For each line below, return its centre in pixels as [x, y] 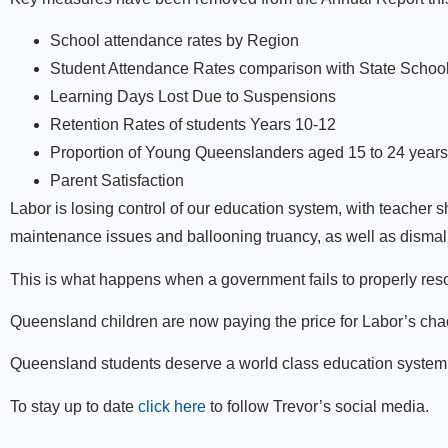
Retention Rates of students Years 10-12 [193, 125]
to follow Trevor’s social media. [317, 406]
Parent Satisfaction [117, 181]
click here [172, 406]
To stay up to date [74, 406]
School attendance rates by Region [174, 41]
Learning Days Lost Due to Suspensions [193, 97]
